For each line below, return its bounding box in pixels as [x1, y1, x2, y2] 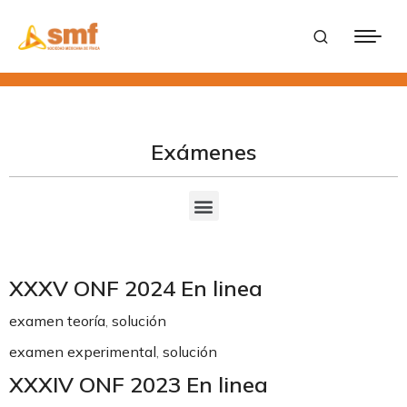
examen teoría [9, 312, 105, 330]
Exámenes [150, 138, 257, 165]
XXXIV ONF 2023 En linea [9, 371, 268, 398]
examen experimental [9, 342, 156, 361]
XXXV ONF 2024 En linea [9, 274, 263, 302]
